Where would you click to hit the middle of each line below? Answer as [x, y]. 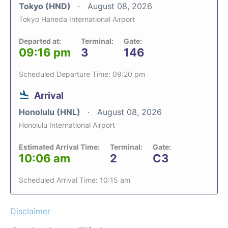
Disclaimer [30, 211]
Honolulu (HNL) [51, 112]
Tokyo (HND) [46, 6]
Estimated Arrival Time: [59, 147]
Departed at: [40, 41]
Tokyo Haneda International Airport [77, 19]
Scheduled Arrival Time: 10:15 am [75, 180]
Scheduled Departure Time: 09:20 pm [82, 74]
